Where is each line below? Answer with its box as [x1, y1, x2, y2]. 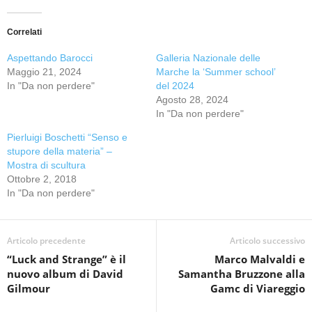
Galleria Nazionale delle [156, 52, 260, 63]
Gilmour [7, 281, 50, 295]
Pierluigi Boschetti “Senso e [7, 132, 127, 143]
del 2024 [156, 80, 194, 91]
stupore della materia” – [7, 146, 112, 157]
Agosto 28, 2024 [156, 94, 228, 105]
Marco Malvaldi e [214, 252, 305, 266]
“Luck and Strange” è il [7, 252, 126, 266]
